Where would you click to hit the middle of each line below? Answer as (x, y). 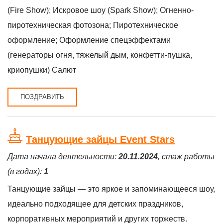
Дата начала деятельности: (63, 157)
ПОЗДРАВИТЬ (42, 97)
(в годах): (26, 171)
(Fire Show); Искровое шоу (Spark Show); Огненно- (101, 10)
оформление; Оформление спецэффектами (89, 40)
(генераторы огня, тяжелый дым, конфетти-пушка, (100, 55)
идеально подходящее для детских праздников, (95, 204)
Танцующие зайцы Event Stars (100, 139)
